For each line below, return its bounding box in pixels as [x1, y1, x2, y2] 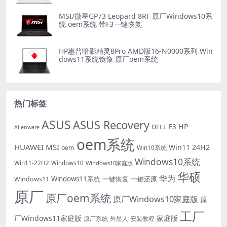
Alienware [14, 123, 40, 131]
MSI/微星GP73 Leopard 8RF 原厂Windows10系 [59, 11, 212, 21]
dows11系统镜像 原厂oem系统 [59, 54, 158, 64]
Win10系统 [137, 143, 167, 152]
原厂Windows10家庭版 [113, 193, 198, 205]
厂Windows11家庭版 [14, 213, 82, 223]
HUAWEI [14, 141, 44, 152]
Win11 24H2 [169, 142, 210, 152]
